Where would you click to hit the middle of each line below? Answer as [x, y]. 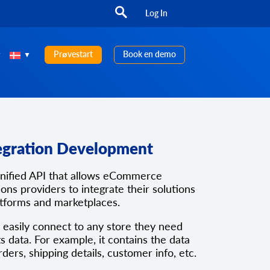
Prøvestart [73, 54]
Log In [156, 13]
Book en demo [149, 54]
